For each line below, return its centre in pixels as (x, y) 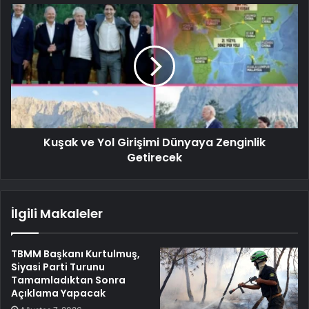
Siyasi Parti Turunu (58, 267)
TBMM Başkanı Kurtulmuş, (76, 253)
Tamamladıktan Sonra (68, 280)
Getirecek (154, 157)
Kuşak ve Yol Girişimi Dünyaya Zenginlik (154, 142)
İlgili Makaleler (57, 213)
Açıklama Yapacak (58, 293)
